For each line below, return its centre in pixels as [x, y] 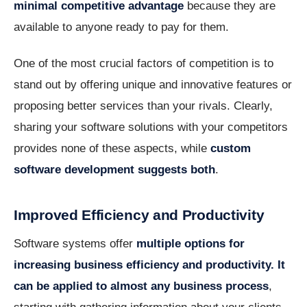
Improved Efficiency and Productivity [139, 215]
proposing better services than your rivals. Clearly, [143, 106]
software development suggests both [114, 170]
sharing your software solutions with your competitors [151, 127]
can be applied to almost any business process [141, 286]
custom [231, 149]
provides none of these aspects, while [112, 149]
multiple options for [191, 244]
